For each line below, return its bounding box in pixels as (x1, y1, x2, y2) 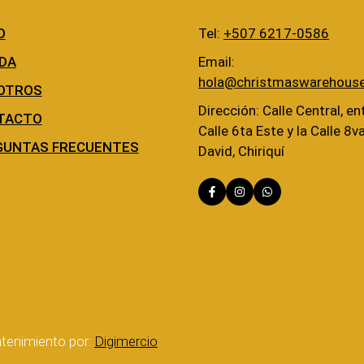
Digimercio (94, 333, 158, 350)
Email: (198, 54, 235, 71)
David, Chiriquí (198, 143, 284, 160)
